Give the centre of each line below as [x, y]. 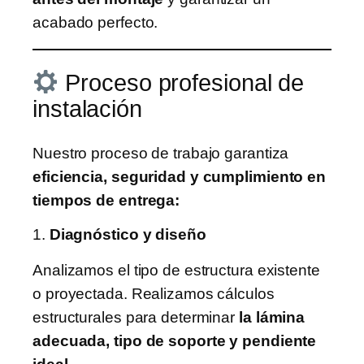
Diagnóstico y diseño [128, 235]
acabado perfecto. [95, 22]
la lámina [272, 317]
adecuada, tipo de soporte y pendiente [175, 340]
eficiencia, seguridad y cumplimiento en [180, 176]
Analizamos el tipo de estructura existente [176, 270]
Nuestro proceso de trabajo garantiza [161, 153]
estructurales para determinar [136, 317]
